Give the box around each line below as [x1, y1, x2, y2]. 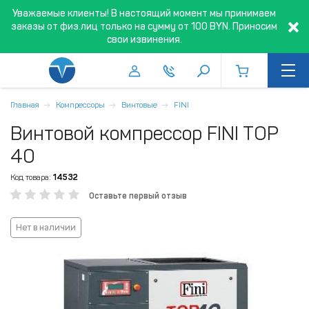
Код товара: [10, 172, 51, 182]
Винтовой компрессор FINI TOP [10, 122, 278, 145]
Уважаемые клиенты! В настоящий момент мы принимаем [12, 8, 276, 19]
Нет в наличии [16, 222, 76, 232]
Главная [10, 100, 39, 110]
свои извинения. [106, 34, 182, 46]
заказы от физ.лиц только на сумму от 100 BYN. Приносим [11, 21, 277, 32]
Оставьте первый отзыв [89, 191, 187, 201]
